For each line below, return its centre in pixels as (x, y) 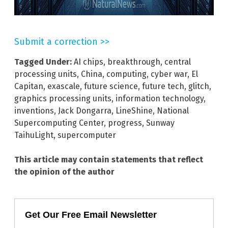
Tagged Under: (43, 62)
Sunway (160, 123)
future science (111, 86)
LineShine (134, 110)
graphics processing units (63, 98)
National (173, 110)
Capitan (29, 86)
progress (125, 123)
